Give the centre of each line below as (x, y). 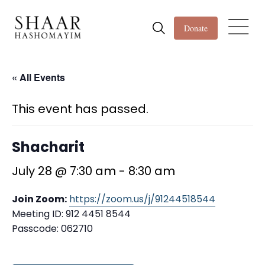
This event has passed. (80, 109)
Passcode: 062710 (52, 229)
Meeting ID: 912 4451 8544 (71, 214)
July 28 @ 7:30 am (64, 171)
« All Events (38, 77)
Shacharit (48, 147)
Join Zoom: (39, 199)
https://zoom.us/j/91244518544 (142, 199)
